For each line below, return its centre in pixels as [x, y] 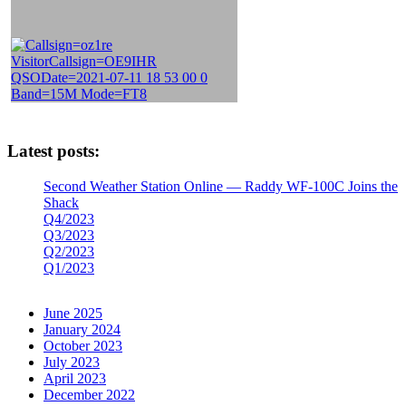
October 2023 [83, 345]
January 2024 [82, 329]
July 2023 [72, 362]
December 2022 [89, 394]
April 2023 [75, 378]
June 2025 [73, 313]
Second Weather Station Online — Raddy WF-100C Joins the [221, 186]
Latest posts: [53, 151]
